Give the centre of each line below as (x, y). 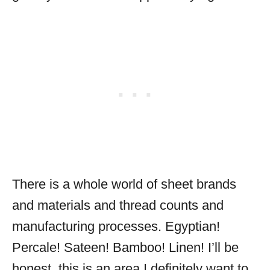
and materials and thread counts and (118, 205)
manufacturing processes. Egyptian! (116, 226)
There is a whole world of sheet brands (124, 184)
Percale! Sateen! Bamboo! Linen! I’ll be (125, 247)
